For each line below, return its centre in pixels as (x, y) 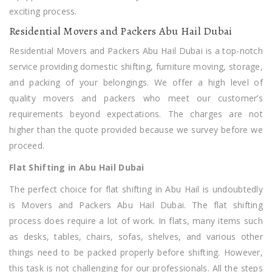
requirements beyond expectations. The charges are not (136, 114)
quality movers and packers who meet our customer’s (136, 98)
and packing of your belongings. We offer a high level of (136, 82)
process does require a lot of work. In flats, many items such (136, 220)
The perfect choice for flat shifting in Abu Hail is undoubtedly (136, 189)
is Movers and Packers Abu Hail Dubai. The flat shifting (136, 205)
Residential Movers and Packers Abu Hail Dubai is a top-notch (136, 50)
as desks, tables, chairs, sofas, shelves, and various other (136, 236)
